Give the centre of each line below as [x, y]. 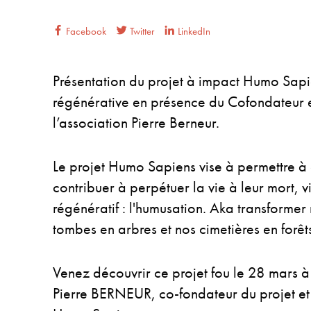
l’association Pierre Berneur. [136, 122]
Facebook [85, 31]
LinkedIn [193, 31]
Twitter [141, 31]
